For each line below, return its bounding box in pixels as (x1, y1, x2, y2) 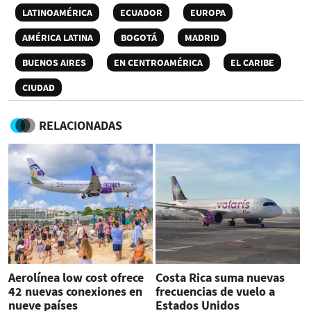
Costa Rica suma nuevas (155, 269, 285, 286)
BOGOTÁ (121, 31, 157, 44)
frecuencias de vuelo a (155, 283, 275, 300)
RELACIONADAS (39, 117, 122, 134)
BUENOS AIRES (22, 56, 86, 69)
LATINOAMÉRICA (22, 6, 92, 19)
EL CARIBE (230, 56, 274, 69)
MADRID (185, 31, 219, 44)
